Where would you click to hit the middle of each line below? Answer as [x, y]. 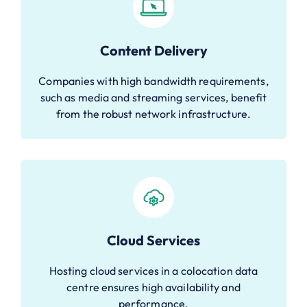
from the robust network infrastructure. [153, 113]
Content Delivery [153, 50]
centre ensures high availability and [153, 287]
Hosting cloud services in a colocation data [153, 270]
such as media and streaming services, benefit [153, 97]
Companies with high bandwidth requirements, [153, 81]
